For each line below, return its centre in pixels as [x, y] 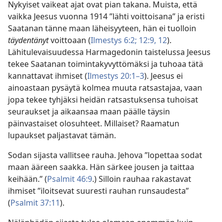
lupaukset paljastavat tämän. [62, 136]
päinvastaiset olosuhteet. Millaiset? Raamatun [94, 124]
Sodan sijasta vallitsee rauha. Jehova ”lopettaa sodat [105, 155]
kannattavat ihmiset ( [48, 76]
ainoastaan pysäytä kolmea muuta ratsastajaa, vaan [105, 88]
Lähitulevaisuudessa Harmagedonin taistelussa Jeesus [109, 52]
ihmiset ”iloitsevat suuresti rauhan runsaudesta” [98, 191]
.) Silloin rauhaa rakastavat [142, 179]
